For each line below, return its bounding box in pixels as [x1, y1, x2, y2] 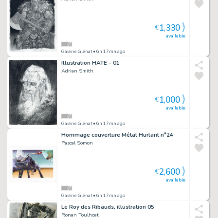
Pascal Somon [61, 139, 93, 146]
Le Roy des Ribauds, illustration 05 [61, 202, 154, 211]
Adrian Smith [61, 67, 93, 74]
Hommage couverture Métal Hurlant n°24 [61, 130, 173, 139]
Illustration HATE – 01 [61, 58, 120, 67]
